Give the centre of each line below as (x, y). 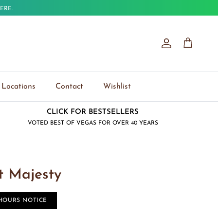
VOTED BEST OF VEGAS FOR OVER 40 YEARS (93, 123)
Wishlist (117, 86)
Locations (18, 86)
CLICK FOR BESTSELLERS (93, 112)
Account (182, 47)
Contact (69, 86)
